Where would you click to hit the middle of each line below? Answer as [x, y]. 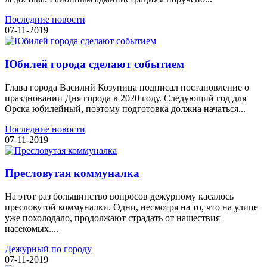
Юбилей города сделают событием [94, 64]
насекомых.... [32, 229]
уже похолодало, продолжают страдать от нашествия [112, 218]
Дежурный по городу [48, 249]
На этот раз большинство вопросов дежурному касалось [119, 197]
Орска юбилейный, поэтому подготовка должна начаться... [125, 108]
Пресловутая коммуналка [72, 173]
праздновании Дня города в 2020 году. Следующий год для [125, 98]
